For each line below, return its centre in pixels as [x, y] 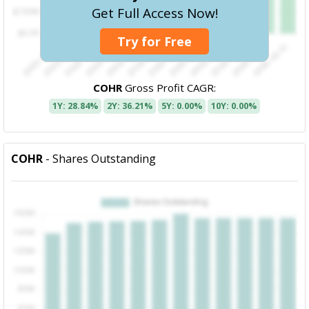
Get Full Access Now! [154, 13]
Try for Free [154, 41]
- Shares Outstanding [100, 159]
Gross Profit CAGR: [169, 88]
